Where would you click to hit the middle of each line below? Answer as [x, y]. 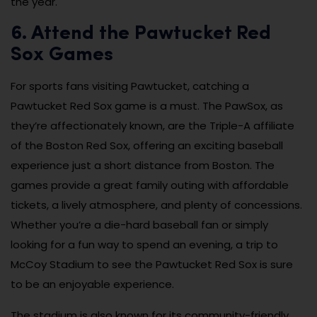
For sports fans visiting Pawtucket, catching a [130, 86]
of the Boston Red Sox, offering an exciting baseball [147, 146]
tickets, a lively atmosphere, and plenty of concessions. [156, 205]
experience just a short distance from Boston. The [143, 166]
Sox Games [62, 56]
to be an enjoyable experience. [92, 284]
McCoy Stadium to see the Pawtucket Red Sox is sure [152, 265]
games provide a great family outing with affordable [150, 185]
